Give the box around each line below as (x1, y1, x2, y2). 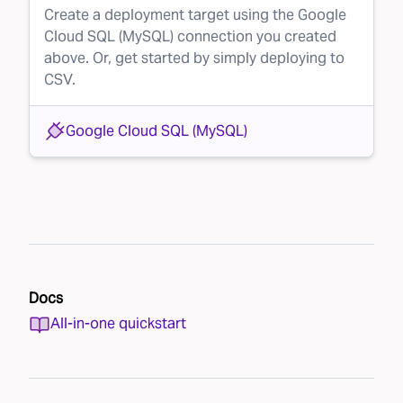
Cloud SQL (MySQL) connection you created (44, 27, 336, 47)
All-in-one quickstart (50, 314, 186, 334)
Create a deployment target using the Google (44, 5, 346, 25)
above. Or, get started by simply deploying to (44, 49, 345, 68)
